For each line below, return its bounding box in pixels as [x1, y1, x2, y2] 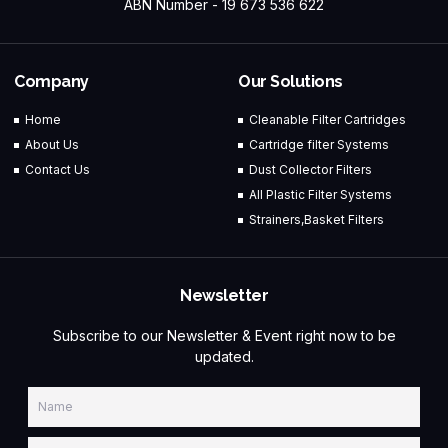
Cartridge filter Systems [249, 137, 390, 153]
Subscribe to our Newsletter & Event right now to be [52, 327, 396, 345]
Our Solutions [238, 72, 343, 92]
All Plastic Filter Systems [249, 187, 393, 203]
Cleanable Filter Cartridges [249, 112, 407, 128]
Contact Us [25, 162, 91, 178]
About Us [25, 137, 80, 153]
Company [14, 72, 89, 92]
